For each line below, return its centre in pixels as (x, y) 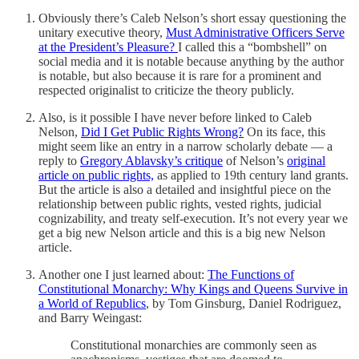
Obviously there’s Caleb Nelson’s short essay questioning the (192, 18)
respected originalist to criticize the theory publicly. (166, 90)
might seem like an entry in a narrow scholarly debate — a (186, 146)
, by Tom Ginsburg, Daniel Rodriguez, (244, 303)
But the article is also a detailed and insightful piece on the (185, 189)
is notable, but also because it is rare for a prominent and (180, 75)
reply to (59, 160)
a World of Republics (92, 303)
